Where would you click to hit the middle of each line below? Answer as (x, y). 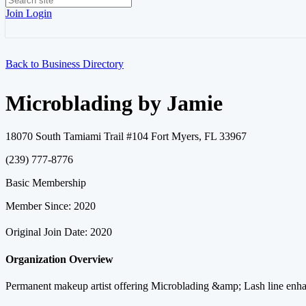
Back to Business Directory (65, 64)
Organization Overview (59, 259)
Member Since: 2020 (51, 206)
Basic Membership (46, 183)
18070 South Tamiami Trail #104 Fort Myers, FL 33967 (126, 137)
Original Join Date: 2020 (59, 232)
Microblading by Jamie (114, 103)
